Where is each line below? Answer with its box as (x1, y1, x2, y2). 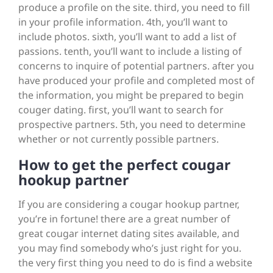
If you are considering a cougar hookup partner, (18, 197, 239, 211)
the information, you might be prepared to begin (18, 88, 244, 102)
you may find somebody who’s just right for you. (18, 241, 241, 255)
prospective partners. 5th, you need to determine (18, 118, 246, 132)
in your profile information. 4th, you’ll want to (18, 15, 228, 29)
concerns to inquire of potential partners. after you (18, 59, 254, 73)
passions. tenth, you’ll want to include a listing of (18, 44, 242, 58)
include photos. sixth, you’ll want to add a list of (18, 30, 236, 44)
